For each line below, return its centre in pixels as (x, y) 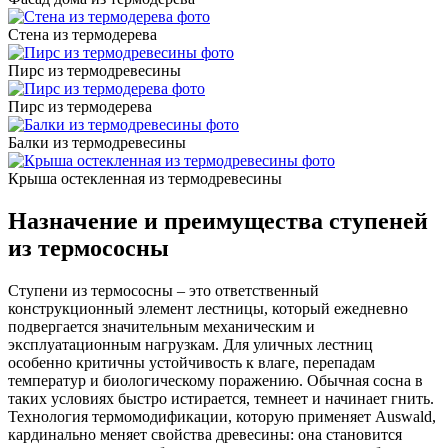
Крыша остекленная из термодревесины (145, 178)
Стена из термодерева (82, 34)
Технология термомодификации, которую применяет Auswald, (222, 416)
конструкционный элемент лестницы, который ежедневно (208, 308)
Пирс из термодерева (80, 106)
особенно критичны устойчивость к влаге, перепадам (191, 362)
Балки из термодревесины (97, 142)
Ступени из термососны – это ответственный (163, 290)
